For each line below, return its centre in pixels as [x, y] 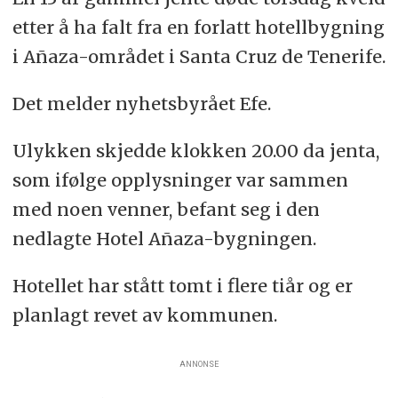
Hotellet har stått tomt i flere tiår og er [182, 285]
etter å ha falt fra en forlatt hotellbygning [198, 27]
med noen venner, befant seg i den [166, 209]
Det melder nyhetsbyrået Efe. [143, 103]
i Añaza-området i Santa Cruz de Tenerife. [199, 56]
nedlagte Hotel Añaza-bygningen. [166, 238]
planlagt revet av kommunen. [144, 314]
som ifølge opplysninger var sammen [180, 179]
